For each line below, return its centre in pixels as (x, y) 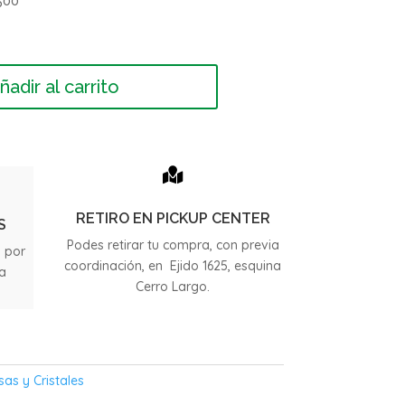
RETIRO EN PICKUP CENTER (173, 219)
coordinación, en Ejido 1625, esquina (173, 266)
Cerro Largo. (173, 287)
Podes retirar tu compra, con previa (173, 245)
